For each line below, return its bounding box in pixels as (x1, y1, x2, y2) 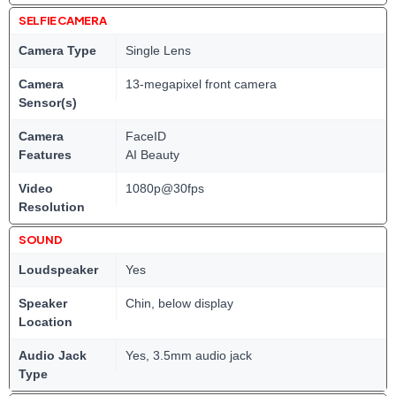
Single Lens (126, 43, 191, 57)
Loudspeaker (19, 263, 98, 277)
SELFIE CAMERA (19, 13, 107, 27)
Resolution (19, 200, 85, 214)
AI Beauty (126, 148, 179, 162)
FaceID (126, 129, 166, 143)
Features (19, 148, 72, 162)
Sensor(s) (19, 95, 77, 110)
